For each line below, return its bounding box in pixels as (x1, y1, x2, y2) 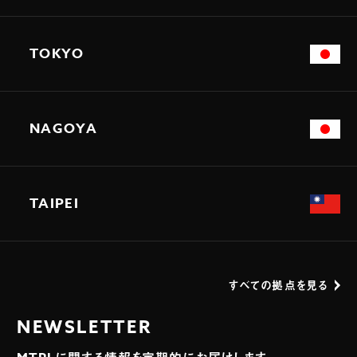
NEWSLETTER (16, 314, 152, 340)
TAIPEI (29, 193, 80, 214)
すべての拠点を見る (228, 277, 328, 294)
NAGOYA (29, 118, 98, 139)
